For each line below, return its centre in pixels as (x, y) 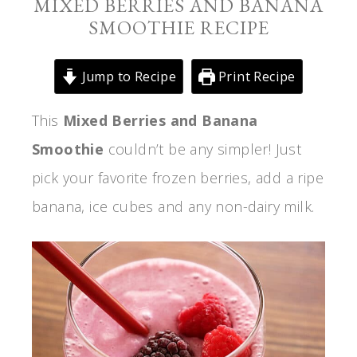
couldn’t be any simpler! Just (203, 149)
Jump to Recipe (127, 76)
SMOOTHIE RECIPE (178, 27)
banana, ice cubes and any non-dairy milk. (173, 206)
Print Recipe (255, 76)
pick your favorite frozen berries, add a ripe (178, 178)
